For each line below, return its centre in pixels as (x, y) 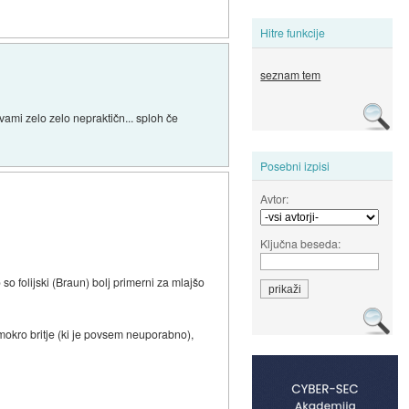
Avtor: (275, 198)
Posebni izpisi (295, 165)
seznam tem (291, 75)
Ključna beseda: (301, 243)
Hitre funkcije (293, 33)
